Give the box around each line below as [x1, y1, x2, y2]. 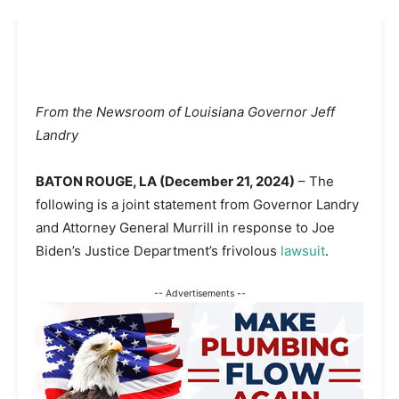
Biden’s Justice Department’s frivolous [36, 241, 281, 259]
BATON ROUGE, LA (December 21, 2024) [36, 172, 295, 190]
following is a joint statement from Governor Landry [36, 195, 359, 213]
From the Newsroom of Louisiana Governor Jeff [36, 102, 335, 120]
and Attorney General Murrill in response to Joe [36, 218, 335, 236]
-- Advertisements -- [153, 287, 246, 299]
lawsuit [281, 241, 325, 259]
